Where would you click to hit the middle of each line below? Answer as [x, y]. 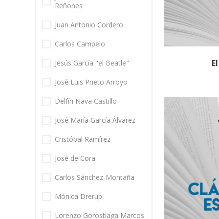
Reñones [69, 6]
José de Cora [75, 158]
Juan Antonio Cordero [89, 25]
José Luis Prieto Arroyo [91, 82]
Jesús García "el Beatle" [92, 63]
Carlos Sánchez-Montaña [95, 177]
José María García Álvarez [95, 120]
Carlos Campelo [80, 44]
